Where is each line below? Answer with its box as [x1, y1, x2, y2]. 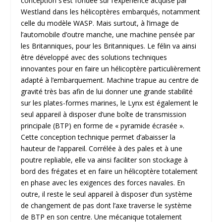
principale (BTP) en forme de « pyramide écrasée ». [21, 120, 185, 130]
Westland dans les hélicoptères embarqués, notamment [21, 6, 201, 16]
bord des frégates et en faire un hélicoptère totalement [21, 166, 198, 176]
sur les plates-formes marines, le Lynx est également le [21, 98, 199, 108]
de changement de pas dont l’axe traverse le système [21, 200, 192, 210]
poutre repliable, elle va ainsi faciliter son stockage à [21, 155, 188, 165]
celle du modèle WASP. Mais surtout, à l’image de [21, 18, 179, 28]
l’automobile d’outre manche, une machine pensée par [21, 29, 195, 39]
